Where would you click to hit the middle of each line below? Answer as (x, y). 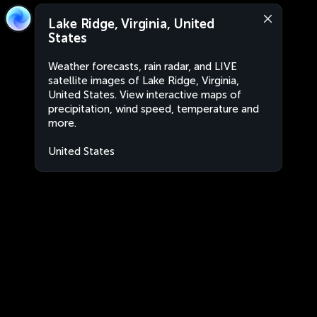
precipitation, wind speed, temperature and (154, 109)
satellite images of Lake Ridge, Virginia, (144, 81)
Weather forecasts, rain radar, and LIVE (143, 67)
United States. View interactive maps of (145, 95)
